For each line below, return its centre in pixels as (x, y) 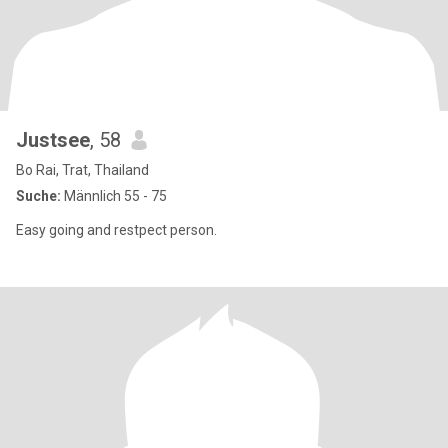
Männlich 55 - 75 (114, 196)
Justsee (53, 140)
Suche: (38, 196)
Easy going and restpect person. (116, 230)
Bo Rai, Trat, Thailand (82, 170)
